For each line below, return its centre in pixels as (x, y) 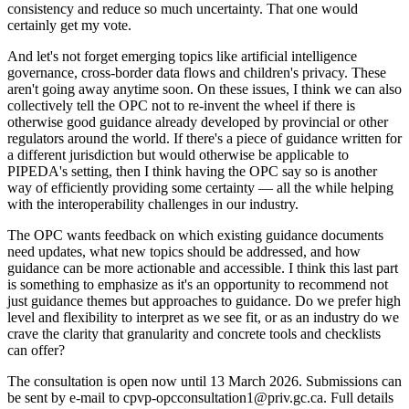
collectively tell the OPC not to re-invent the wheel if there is (181, 105)
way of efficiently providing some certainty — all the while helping (200, 187)
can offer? (38, 350)
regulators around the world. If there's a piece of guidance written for (204, 138)
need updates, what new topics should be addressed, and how (184, 251)
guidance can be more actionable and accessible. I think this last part (203, 267)
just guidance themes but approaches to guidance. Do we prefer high (204, 300)
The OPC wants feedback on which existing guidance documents (195, 235)
